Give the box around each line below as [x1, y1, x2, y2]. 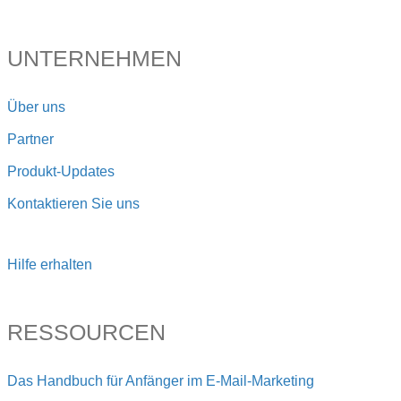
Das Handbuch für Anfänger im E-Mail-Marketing [7, 373, 314, 389]
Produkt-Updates [7, 164, 115, 180]
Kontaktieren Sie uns [7, 196, 140, 212]
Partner [7, 132, 54, 148]
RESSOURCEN [7, 320, 166, 346]
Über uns [7, 99, 65, 115]
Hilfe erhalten [7, 257, 92, 273]
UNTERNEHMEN [7, 46, 182, 72]
